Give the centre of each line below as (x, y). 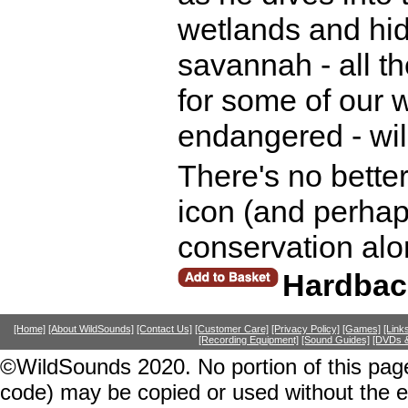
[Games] (362, 329)
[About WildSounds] (91, 329)
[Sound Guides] (335, 340)
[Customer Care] (232, 329)
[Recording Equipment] (248, 340)
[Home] (30, 329)
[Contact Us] (164, 329)
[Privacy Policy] (306, 329)
